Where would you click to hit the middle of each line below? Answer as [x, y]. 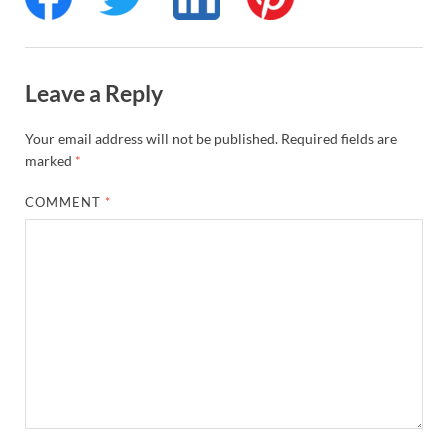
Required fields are [339, 139]
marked [50, 161]
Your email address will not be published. [151, 139]
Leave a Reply [94, 92]
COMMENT [65, 202]
